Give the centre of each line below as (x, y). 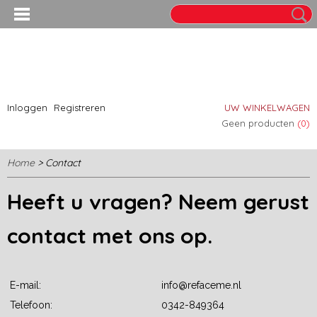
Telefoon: (31, 305)
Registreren (80, 108)
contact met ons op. (110, 236)
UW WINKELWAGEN (267, 108)
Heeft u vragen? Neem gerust (158, 202)
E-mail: (25, 285)
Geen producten (259, 123)
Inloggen (27, 108)
